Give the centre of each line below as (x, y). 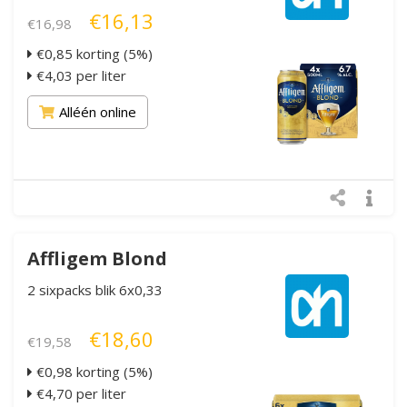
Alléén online (98, 111)
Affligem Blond (97, 258)
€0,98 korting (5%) (93, 371)
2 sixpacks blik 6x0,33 (95, 289)
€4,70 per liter (79, 393)
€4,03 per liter (79, 75)
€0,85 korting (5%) (93, 53)
